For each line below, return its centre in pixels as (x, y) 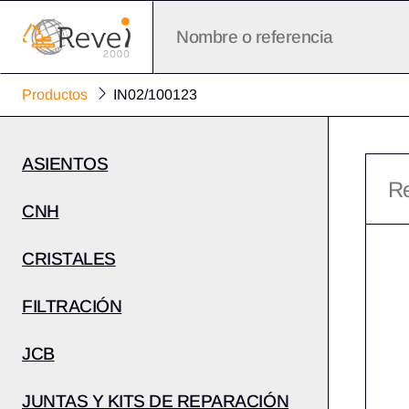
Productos (55, 94)
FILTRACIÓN (72, 306)
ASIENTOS (65, 164)
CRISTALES (69, 259)
